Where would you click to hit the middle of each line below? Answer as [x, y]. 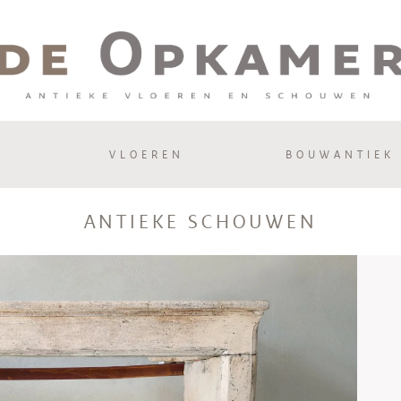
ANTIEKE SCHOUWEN [200, 222]
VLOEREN [147, 155]
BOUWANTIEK [340, 155]
